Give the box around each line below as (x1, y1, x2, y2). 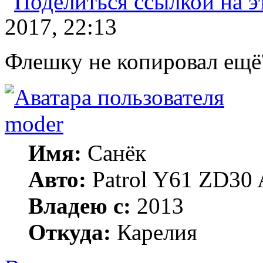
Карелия (111, 219, 197, 245)
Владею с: (28, 193, 131, 218)
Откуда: (28, 219, 111, 245)
